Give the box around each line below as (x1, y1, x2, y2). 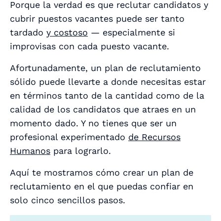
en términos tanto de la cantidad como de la (10, 90, 204, 101)
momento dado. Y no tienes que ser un (10, 118, 177, 129)
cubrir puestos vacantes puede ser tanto (10, 13, 184, 24)
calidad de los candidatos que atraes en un (10, 104, 196, 115)
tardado (10, 27, 46, 38)
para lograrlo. (50, 146, 111, 156)
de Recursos (128, 132, 181, 143)
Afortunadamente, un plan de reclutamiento (10, 63, 201, 74)
